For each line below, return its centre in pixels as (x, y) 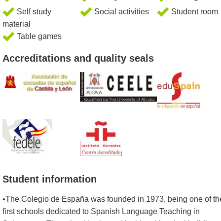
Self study (33, 12)
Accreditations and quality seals (78, 58)
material (17, 24)
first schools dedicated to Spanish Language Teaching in (101, 211)
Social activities (120, 12)
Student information (50, 179)
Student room (194, 12)
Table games (38, 36)
